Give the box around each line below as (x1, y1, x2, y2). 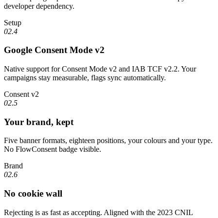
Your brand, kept (4, 116, 73, 127)
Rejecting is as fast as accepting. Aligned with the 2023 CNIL (4, 208, 193, 217)
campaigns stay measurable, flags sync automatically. (4, 73, 166, 82)
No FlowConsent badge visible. (4, 145, 101, 154)
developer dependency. (4, 1, 74, 10)
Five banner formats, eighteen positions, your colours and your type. (4, 136, 213, 145)
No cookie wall (4, 188, 62, 199)
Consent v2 (4, 90, 39, 98)
